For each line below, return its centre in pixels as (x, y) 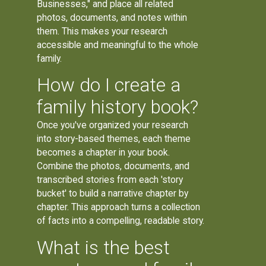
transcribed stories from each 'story (110, 180)
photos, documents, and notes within (112, 17)
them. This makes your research (102, 31)
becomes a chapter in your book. (104, 153)
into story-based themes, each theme (114, 139)
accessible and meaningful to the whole (118, 45)
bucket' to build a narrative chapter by (113, 194)
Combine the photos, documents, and (113, 166)
